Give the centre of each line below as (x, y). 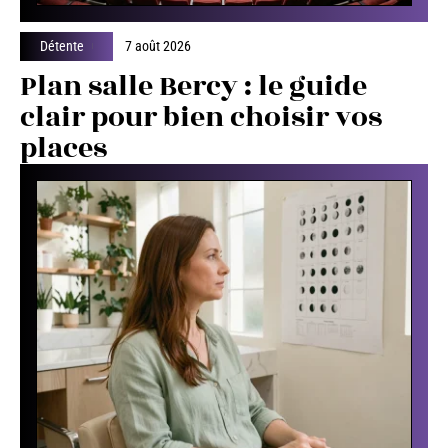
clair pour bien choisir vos (201, 117)
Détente (62, 45)
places (63, 148)
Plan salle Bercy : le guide (193, 86)
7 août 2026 (158, 45)
